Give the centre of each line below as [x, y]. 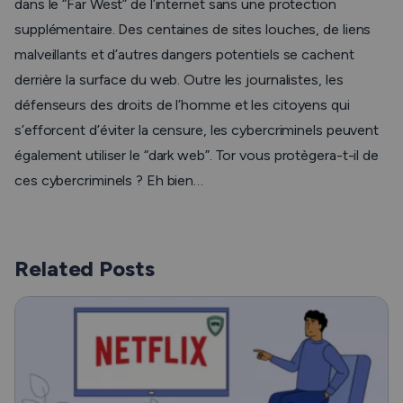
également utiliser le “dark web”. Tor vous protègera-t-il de [197, 155]
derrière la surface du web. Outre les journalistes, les [179, 80]
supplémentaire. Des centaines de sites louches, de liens [193, 29]
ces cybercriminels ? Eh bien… [109, 180]
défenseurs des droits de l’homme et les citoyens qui [182, 105]
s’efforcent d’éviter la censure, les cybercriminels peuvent [197, 130]
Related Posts [85, 269]
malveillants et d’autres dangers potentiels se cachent [184, 54]
